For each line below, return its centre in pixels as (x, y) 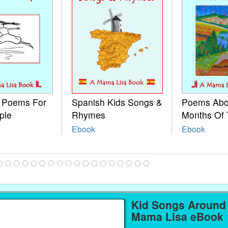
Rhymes (88, 115)
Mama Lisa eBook (177, 216)
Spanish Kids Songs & (117, 102)
